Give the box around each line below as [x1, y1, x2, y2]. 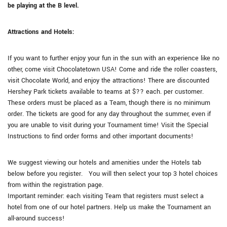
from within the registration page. [8, 180, 103, 190]
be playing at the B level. [8, 1, 81, 10]
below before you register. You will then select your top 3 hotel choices [8, 169, 218, 178]
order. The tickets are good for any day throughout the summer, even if [8, 109, 211, 119]
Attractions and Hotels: [8, 27, 74, 36]
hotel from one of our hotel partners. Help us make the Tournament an [8, 203, 211, 212]
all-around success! [8, 214, 65, 223]
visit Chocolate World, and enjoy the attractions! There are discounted [8, 76, 209, 85]
